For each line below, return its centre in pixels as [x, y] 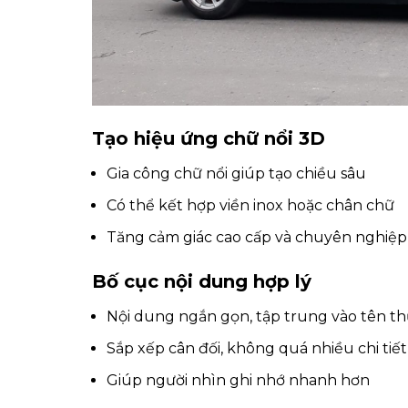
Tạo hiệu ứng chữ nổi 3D [208, 139]
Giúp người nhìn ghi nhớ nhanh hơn [238, 380]
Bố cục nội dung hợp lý [201, 282]
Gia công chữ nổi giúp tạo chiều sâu [236, 174]
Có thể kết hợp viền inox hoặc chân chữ [250, 206]
